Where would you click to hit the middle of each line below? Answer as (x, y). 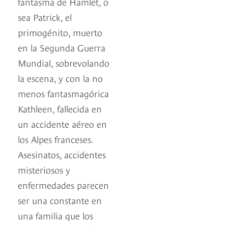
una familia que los (55, 215)
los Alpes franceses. (55, 139)
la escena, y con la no (60, 78)
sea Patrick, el (45, 17)
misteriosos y (44, 169)
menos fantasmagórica (63, 93)
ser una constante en (60, 200)
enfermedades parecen (63, 185)
